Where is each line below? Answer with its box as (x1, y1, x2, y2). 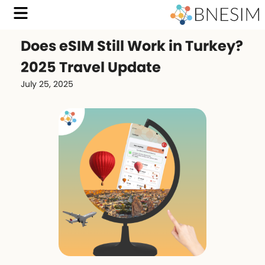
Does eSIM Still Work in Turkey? (21, 36, 243, 56)
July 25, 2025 (21, 78, 73, 90)
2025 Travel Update (21, 57, 161, 77)
